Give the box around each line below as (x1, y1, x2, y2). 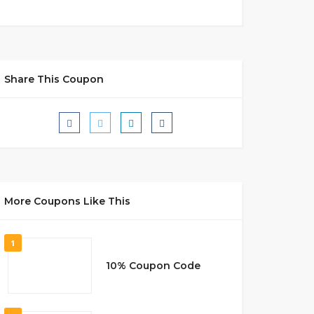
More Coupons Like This (4, 195, 130, 207)
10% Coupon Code (105, 259, 200, 272)
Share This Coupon (4, 73, 104, 86)
